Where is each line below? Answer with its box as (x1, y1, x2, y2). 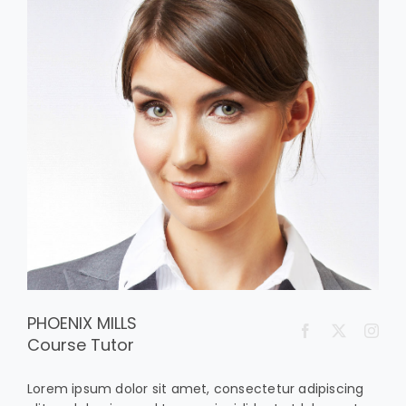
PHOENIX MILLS (26, 311, 137, 334)
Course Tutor (26, 333, 134, 356)
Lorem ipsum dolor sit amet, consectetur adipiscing (26, 379, 364, 398)
